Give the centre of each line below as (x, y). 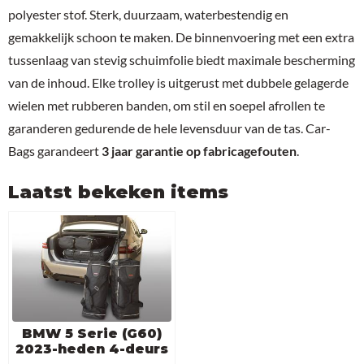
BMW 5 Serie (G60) (92, 333)
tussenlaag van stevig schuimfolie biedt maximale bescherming (182, 60)
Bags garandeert (55, 151)
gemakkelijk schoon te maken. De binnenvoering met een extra (181, 37)
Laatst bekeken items (118, 193)
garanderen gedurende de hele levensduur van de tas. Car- (169, 128)
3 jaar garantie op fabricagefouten (199, 151)
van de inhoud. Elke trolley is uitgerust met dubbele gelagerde (178, 83)
